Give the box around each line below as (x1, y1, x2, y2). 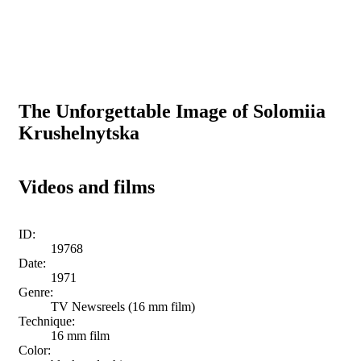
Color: (19, 342, 51, 357)
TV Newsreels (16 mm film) (51, 299, 195, 313)
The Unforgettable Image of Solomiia (19, 100, 326, 122)
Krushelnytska (19, 122, 139, 143)
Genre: (19, 284, 53, 299)
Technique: (19, 313, 75, 328)
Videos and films (19, 176, 155, 197)
